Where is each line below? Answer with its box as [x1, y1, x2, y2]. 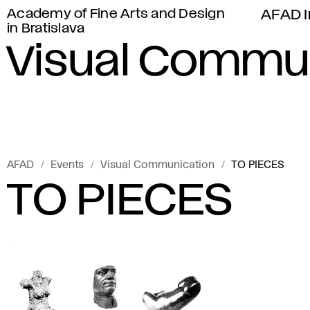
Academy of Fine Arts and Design [7, 8, 225, 20]
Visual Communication [100, 161, 215, 170]
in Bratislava [7, 23, 85, 35]
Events [51, 161, 84, 170]
